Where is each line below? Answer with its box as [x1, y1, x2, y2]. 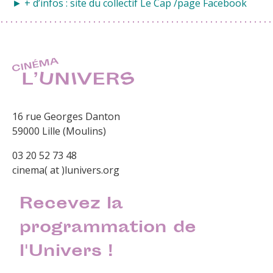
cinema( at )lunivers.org [12, 163, 119, 177]
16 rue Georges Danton [12, 110, 120, 124]
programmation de [19, 217, 197, 241]
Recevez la [19, 193, 124, 218]
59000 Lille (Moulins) [12, 124, 106, 138]
